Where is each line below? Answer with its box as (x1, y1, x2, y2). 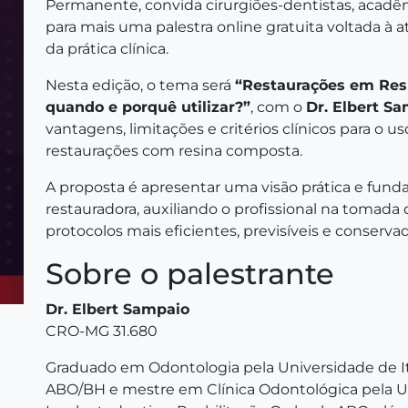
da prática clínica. (46, 40, 168, 57)
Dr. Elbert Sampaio (46, 301, 189, 318)
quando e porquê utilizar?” (46, 98, 250, 116)
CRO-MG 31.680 (46, 322, 158, 340)
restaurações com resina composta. (46, 142, 302, 159)
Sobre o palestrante (46, 256, 334, 291)
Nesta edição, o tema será (46, 76, 235, 94)
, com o (250, 98, 306, 116)
